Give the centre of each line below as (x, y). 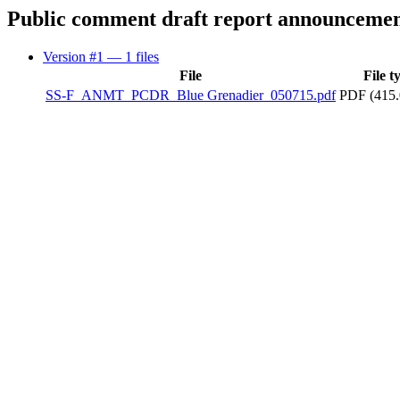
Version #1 (75, 56)
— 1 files (133, 56)
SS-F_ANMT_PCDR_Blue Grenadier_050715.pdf (191, 95)
